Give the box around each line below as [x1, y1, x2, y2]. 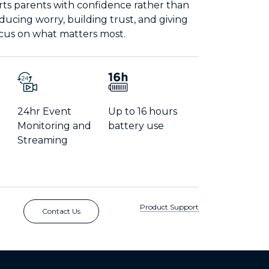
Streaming [17, 134, 68, 147]
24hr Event [17, 106, 71, 118]
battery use [107, 120, 164, 132]
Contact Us [41, 207, 80, 216]
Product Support [139, 202, 199, 212]
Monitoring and [17, 120, 91, 132]
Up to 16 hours [107, 106, 177, 118]
